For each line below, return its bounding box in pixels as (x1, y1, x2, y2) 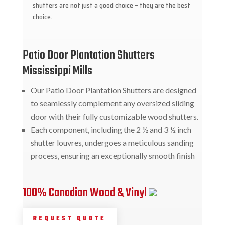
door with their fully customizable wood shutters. (30, 111, 198, 121)
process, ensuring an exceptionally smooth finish (30, 150, 195, 160)
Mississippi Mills (22, 61, 92, 80)
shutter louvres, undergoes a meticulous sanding (30, 137, 194, 147)
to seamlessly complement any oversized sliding (30, 98, 194, 108)
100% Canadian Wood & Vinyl (22, 183, 149, 202)
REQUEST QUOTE (33, 213, 106, 224)
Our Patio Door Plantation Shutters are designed (30, 85, 196, 95)
